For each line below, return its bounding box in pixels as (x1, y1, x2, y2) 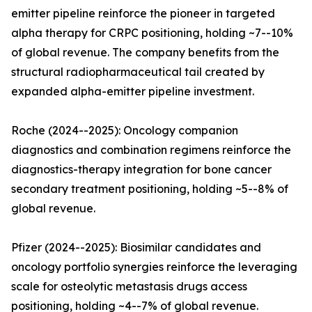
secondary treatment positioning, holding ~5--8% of (11, 182, 288, 196)
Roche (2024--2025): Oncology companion (11, 123, 238, 138)
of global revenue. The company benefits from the (11, 45, 279, 60)
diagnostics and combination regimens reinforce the (11, 143, 291, 157)
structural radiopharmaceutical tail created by (11, 65, 265, 79)
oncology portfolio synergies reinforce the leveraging (11, 260, 297, 274)
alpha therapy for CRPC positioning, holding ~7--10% (11, 26, 293, 40)
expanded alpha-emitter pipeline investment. (11, 84, 254, 99)
